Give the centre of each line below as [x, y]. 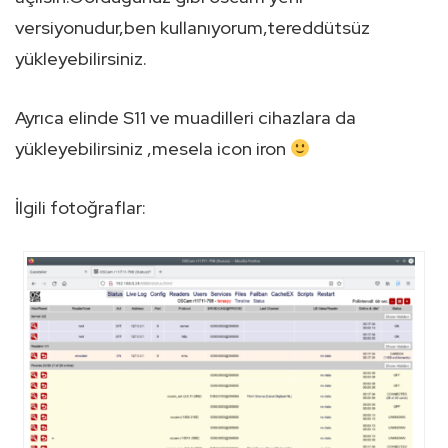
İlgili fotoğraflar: [80, 208]
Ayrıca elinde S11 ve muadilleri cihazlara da [185, 118]
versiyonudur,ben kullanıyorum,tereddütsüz [192, 28]
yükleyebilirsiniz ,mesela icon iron [152, 149]
